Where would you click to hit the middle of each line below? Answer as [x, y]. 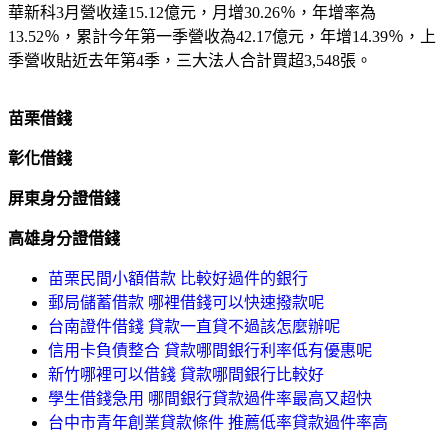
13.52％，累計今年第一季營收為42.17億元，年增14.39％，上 [222, 36]
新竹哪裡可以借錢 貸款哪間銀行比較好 [186, 374]
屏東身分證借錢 [64, 198]
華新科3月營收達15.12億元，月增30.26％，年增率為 [192, 12]
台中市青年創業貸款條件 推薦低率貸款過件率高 [218, 422]
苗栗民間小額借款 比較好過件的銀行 [178, 278]
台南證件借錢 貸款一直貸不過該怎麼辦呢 [194, 326]
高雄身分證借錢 [64, 238]
